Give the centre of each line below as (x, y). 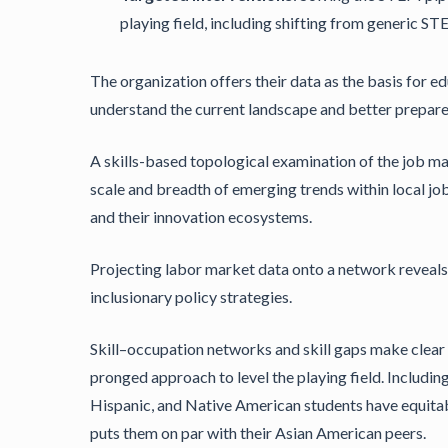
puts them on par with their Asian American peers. (258, 432)
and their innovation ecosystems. (201, 216)
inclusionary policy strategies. (191, 296)
